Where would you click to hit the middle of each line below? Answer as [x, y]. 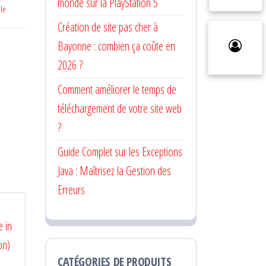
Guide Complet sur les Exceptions [120, 152]
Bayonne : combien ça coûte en [116, 46]
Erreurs [71, 190]
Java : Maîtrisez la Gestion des [114, 171]
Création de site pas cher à [108, 27]
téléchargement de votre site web [120, 108]
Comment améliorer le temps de [117, 89]
